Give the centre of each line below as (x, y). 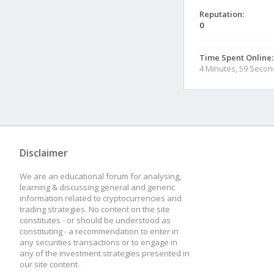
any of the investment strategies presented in (105, 253)
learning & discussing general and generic (97, 187)
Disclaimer (44, 153)
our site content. (50, 264)
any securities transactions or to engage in (98, 242)
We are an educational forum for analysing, (100, 176)
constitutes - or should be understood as (95, 220)
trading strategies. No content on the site (95, 209)
